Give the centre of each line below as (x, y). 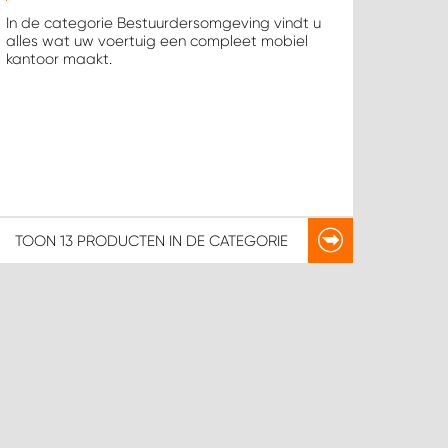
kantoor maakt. (59, 59)
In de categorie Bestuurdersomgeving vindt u (164, 23)
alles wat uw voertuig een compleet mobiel (157, 41)
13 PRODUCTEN (112, 240)
